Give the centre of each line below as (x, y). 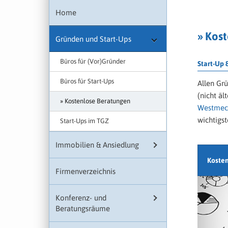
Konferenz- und (81, 198)
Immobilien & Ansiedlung (97, 145)
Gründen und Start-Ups (93, 39)
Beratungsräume (83, 209)
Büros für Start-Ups (87, 81)
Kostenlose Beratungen (97, 101)
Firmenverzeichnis (85, 172)
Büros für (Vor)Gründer (93, 62)
